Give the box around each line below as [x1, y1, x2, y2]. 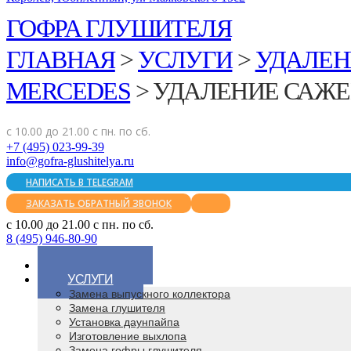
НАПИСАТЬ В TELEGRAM [26, 175, 133, 189]
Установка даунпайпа [69, 316, 179, 328]
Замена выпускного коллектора [69, 288, 230, 300]
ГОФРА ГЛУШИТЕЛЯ [6, 14, 231, 42]
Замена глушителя [69, 302, 165, 314]
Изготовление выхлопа [69, 330, 186, 342]
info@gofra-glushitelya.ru [6, 154, 134, 168]
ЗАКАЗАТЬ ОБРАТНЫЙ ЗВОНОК [26, 197, 172, 210]
